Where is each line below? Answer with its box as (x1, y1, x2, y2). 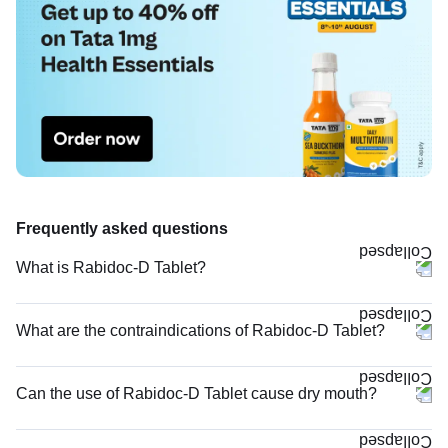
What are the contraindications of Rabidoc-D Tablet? (16, 321, 385, 339)
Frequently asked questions (16, 219, 228, 237)
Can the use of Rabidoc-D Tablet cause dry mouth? (16, 384, 377, 402)
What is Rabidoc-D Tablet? (16, 258, 206, 276)
